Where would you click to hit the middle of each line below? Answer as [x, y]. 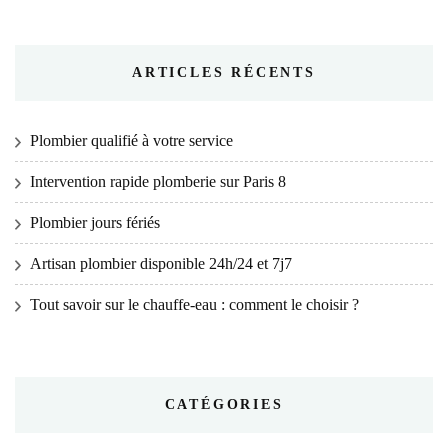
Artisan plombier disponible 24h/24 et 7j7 [161, 264]
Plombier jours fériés [95, 223]
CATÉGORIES [224, 405]
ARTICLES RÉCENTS [224, 73]
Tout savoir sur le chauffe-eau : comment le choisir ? [194, 305]
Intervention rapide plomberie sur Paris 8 [158, 182]
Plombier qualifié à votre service [131, 141]
